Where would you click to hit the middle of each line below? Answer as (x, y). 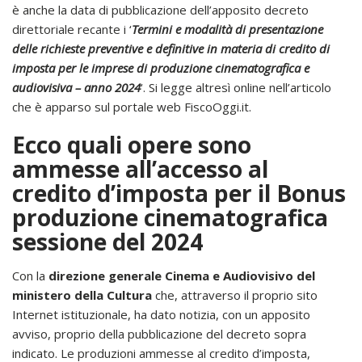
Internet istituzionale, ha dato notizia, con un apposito (161, 314)
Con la (29, 275)
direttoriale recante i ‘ (72, 29)
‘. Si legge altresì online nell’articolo (236, 87)
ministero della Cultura (82, 295)
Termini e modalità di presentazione (227, 29)
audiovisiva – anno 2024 (76, 87)
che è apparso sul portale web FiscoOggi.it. (132, 106)
